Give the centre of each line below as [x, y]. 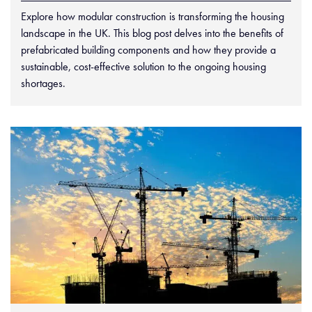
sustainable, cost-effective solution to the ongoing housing [143, 66]
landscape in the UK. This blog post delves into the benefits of [152, 33]
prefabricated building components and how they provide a [148, 49]
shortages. [43, 83]
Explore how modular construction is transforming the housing [153, 16]
